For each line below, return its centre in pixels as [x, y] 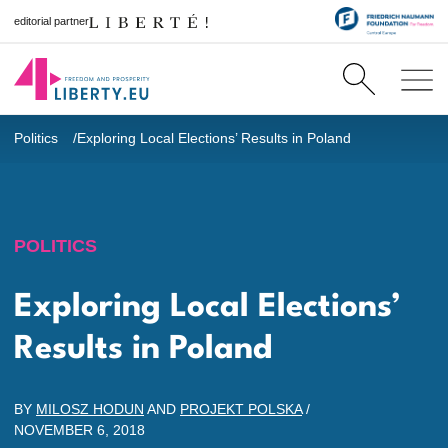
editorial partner [51, 20]
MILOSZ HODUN [90, 409]
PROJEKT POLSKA [241, 409]
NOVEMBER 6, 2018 [79, 430]
